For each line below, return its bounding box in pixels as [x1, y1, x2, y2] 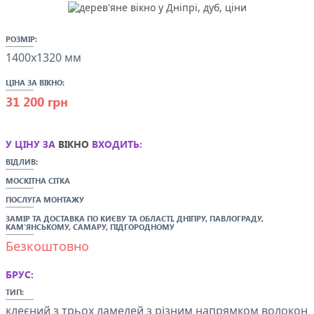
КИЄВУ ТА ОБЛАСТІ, [100, 213, 177, 224]
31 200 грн [6, 93, 68, 110]
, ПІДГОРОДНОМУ [106, 221, 175, 232]
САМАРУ [73, 221, 106, 232]
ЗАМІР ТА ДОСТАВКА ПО [6, 213, 100, 224]
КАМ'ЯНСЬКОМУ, [6, 221, 73, 232]
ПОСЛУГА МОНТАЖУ [6, 194, 84, 205]
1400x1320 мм [6, 50, 81, 65]
